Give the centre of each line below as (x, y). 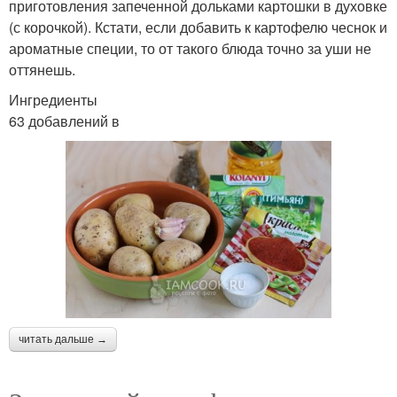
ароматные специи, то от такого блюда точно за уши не (190, 48)
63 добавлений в (64, 121)
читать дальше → (63, 339)
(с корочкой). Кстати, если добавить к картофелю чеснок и (198, 27)
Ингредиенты (53, 99)
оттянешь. (42, 69)
